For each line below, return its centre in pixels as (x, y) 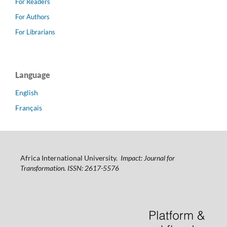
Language (33, 75)
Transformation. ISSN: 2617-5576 (69, 168)
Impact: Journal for (147, 158)
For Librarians (35, 32)
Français (29, 108)
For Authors (32, 17)
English (27, 93)
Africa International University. (70, 158)
